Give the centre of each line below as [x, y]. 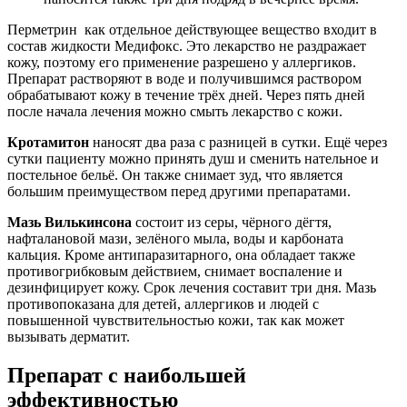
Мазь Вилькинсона [69, 223]
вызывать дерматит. [69, 337]
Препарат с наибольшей [127, 376]
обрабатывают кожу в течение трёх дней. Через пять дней [186, 95]
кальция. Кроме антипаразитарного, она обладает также [181, 255]
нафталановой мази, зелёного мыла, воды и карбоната [175, 239]
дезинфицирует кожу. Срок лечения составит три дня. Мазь [192, 288]
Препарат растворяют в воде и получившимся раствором [184, 79]
